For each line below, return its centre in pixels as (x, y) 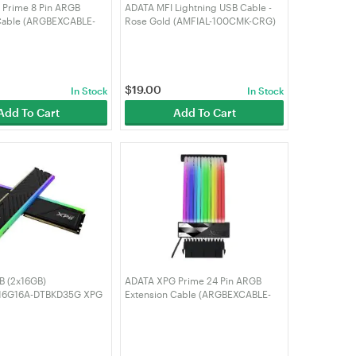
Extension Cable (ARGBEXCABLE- (198, 294)
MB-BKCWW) (153, 307)
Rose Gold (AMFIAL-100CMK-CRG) (201, 20)
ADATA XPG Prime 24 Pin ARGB (193, 280)
